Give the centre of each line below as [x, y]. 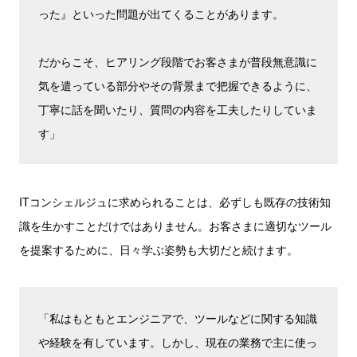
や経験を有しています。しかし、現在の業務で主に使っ [178, 342]
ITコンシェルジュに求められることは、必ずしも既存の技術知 [175, 202]
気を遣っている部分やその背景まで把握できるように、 [178, 85]
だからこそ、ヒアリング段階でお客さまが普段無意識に [178, 61]
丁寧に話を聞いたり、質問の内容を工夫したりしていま [178, 109]
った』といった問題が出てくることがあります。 [161, 14]
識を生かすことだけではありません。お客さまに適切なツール [175, 226]
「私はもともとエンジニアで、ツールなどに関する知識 [178, 318]
